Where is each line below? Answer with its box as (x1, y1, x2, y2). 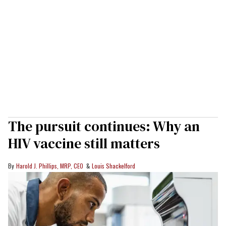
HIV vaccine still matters (8, 134, 160, 153)
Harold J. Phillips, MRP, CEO (16, 161, 83, 171)
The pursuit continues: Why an (8, 117, 200, 136)
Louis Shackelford (92, 161, 135, 171)
